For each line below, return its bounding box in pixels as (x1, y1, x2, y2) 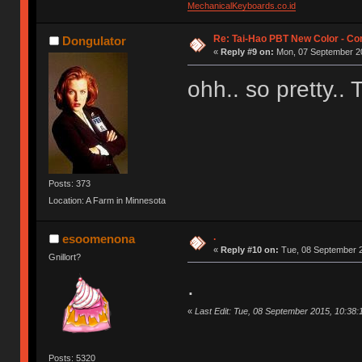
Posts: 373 (48, 179, 91, 189)
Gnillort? (48, 251, 82, 262)
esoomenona (61, 231, 135, 246)
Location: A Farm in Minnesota (48, 196, 166, 206)
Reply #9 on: (220, 47, 274, 57)
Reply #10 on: (220, 244, 279, 255)
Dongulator (61, 34, 126, 48)
